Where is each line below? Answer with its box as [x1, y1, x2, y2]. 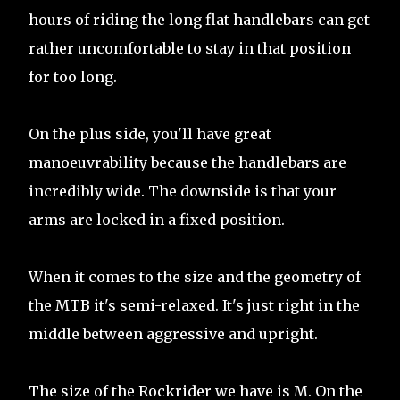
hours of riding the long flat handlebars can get [29, 11, 370, 29]
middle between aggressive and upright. [29, 325, 318, 344]
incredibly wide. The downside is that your [29, 182, 337, 201]
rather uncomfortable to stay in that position [29, 39, 351, 58]
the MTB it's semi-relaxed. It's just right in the [29, 296, 360, 315]
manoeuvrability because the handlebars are [29, 154, 346, 172]
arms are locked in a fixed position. [29, 211, 285, 229]
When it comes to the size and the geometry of [29, 268, 361, 287]
